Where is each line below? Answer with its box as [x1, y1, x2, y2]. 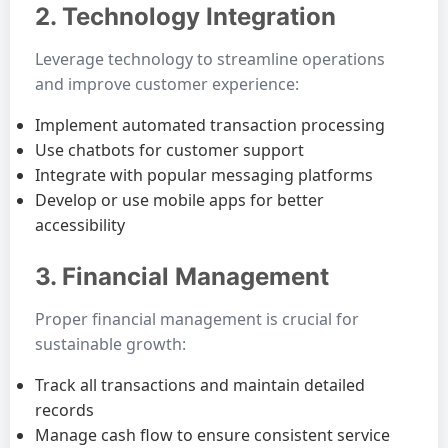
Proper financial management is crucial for [35, 308, 359, 330]
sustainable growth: [35, 333, 186, 355]
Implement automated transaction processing [35, 114, 385, 136]
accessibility [35, 214, 125, 236]
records [35, 399, 94, 421]
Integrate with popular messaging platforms [35, 164, 373, 186]
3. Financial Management [35, 262, 329, 291]
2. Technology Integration [35, 2, 336, 31]
